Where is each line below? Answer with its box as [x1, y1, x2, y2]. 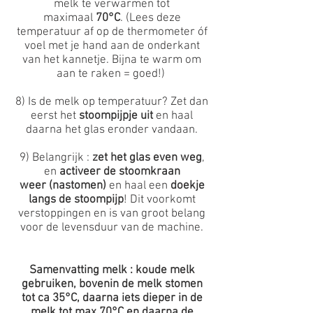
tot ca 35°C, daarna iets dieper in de [21, 291, 203, 305]
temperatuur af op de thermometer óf [16, 25, 208, 39]
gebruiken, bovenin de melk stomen [21, 277, 203, 291]
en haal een [105, 179, 170, 193]
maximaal [43, 11, 96, 25]
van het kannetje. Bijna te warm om [22, 53, 201, 67]
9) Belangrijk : [19, 151, 92, 165]
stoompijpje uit [79, 109, 156, 123]
